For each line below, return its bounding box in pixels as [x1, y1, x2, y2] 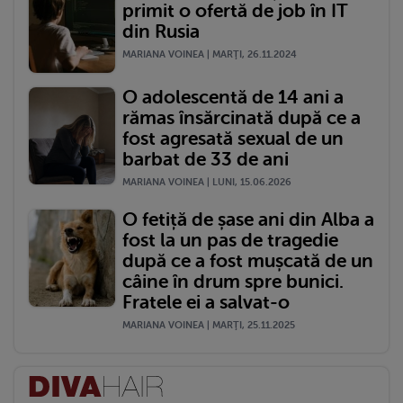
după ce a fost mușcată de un [122, 249, 373, 272]
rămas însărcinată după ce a [122, 106, 361, 129]
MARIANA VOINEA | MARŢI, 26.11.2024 [122, 48, 297, 60]
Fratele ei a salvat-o [122, 291, 290, 313]
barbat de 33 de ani [122, 148, 289, 170]
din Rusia [122, 20, 200, 42]
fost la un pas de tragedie [122, 228, 338, 251]
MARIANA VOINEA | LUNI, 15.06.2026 [122, 175, 291, 188]
